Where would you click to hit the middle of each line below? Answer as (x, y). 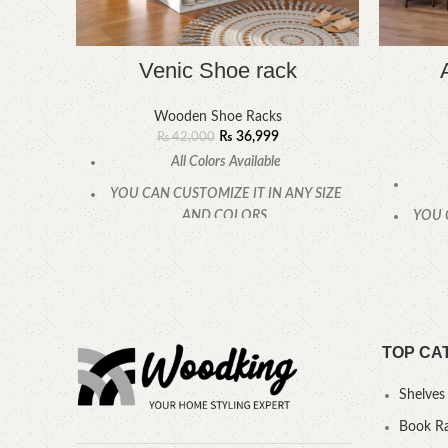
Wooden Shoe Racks (217, 117)
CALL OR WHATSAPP (226, 248)
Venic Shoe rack (217, 70)
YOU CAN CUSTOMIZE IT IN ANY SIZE (226, 194)
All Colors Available (226, 162)
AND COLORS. (226, 216)
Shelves (421, 395)
